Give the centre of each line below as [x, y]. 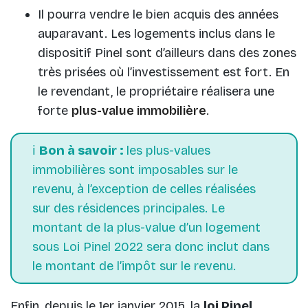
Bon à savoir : [83, 150]
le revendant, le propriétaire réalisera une [156, 91]
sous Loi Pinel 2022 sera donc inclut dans [151, 246]
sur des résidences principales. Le [129, 208]
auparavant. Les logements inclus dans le [156, 33]
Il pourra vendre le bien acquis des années [158, 14]
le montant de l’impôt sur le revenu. [134, 266]
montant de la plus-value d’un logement [146, 227]
